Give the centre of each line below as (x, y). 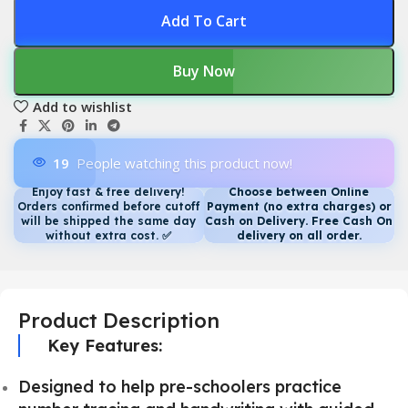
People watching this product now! (184, 163)
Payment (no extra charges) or (299, 207)
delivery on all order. (299, 236)
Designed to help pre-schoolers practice (180, 387)
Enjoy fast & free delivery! (109, 192)
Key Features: (105, 346)
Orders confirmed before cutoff (108, 207)
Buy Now (204, 71)
